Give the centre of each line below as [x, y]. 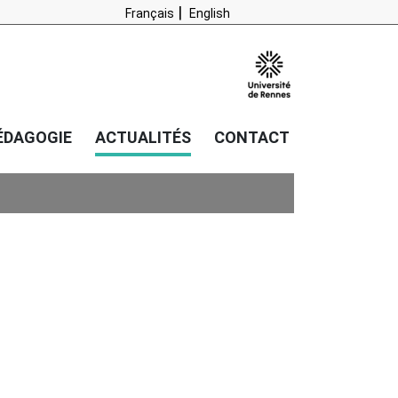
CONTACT [252, 137]
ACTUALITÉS [143, 137]
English [210, 13]
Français [150, 13]
